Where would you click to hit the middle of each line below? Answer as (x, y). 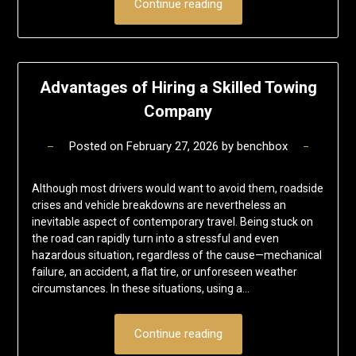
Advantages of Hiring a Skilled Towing (178, 87)
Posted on (97, 146)
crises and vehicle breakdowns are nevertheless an (159, 205)
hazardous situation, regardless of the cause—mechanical (176, 255)
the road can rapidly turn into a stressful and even (155, 238)
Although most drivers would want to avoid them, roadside (177, 188)
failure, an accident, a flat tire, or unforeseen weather (164, 271)
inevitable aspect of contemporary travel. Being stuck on (172, 221)
